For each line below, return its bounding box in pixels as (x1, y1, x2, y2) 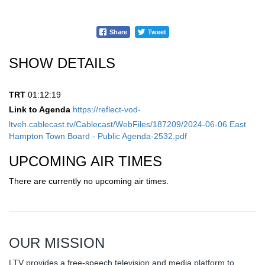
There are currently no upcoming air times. (9, 176, 169, 186)
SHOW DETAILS (9, 55, 115, 72)
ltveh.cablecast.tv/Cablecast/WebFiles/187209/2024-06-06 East (9, 119, 246, 130)
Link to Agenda (9, 105, 70, 115)
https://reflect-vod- (73, 105, 141, 115)
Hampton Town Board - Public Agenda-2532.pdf (9, 131, 187, 141)
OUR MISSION (9, 235, 105, 251)
